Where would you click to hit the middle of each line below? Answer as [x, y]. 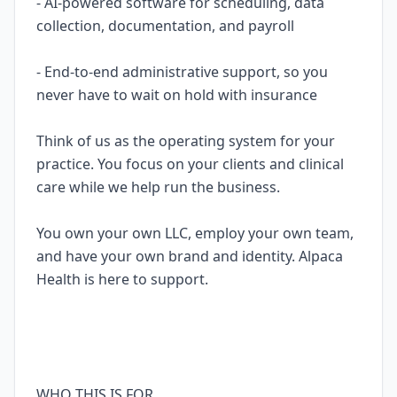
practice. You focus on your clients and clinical [190, 164]
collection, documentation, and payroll [165, 26]
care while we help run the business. [158, 187]
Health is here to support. [122, 279]
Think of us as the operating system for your [186, 141]
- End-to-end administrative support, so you [182, 72]
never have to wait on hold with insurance [177, 95]
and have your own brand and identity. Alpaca [190, 256]
